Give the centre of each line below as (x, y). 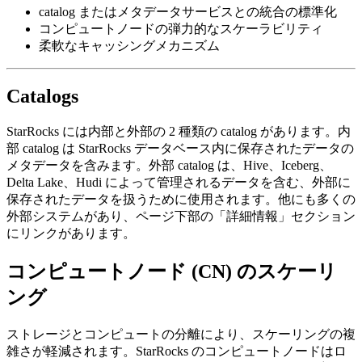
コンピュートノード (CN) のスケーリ (172, 271)
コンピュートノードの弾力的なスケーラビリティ (181, 29)
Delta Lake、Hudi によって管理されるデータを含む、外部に (179, 183)
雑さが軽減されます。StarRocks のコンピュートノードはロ (177, 351)
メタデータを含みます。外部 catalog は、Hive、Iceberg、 (169, 166)
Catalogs (42, 97)
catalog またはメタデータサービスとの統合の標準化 (188, 12)
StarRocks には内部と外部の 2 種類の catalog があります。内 (179, 132)
